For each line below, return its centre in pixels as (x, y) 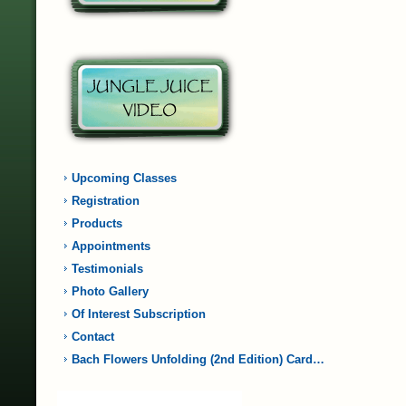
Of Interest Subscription (139, 314)
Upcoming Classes (124, 178)
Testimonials (107, 269)
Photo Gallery (110, 291)
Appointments (111, 246)
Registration (106, 201)
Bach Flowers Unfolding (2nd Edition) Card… (198, 359)
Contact (93, 337)
